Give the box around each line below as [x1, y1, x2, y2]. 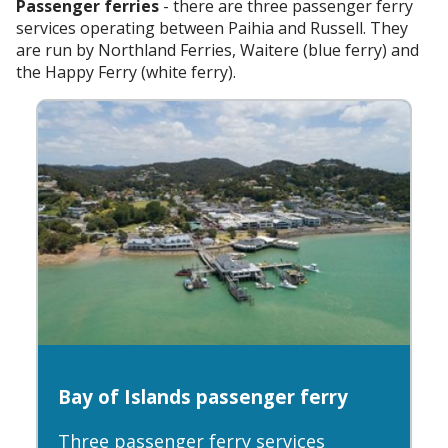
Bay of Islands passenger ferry [58, 383, 348, 409]
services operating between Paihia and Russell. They [16, 16, 408, 39]
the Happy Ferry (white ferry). [16, 60, 236, 83]
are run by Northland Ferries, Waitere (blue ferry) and [16, 38, 419, 61]
